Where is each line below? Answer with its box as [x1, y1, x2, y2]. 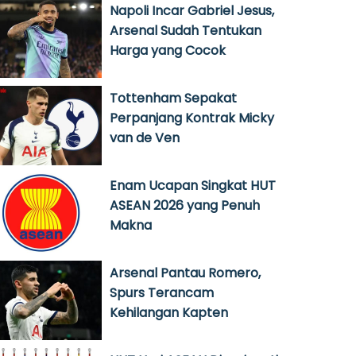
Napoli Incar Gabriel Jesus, [110, 2, 274, 20]
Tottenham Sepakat [110, 89, 237, 107]
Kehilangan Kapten [110, 304, 228, 322]
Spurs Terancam [110, 284, 214, 302]
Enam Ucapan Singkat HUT [110, 176, 276, 195]
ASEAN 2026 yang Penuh [110, 196, 260, 215]
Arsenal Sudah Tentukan [110, 21, 261, 40]
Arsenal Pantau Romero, [110, 264, 261, 282]
